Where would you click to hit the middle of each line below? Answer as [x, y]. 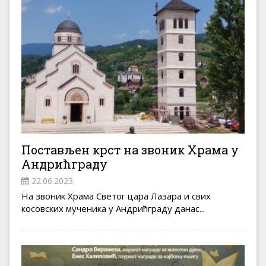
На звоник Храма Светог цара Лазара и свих [116, 196]
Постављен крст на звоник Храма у [130, 149]
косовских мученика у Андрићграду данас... [113, 208]
